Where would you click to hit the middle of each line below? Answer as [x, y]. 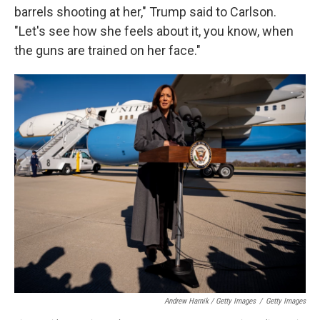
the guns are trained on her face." [107, 50]
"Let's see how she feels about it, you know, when [154, 31]
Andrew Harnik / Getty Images [210, 301]
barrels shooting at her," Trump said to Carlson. [145, 12]
